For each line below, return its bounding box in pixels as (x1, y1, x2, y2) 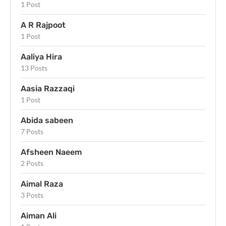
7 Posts (21, 127, 43, 136)
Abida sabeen (21, 115, 73, 125)
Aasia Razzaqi (21, 83, 75, 93)
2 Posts (21, 158, 43, 167)
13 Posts (21, 63, 47, 72)
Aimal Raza (21, 179, 63, 189)
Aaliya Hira (21, 51, 62, 62)
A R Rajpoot (21, 20, 66, 30)
